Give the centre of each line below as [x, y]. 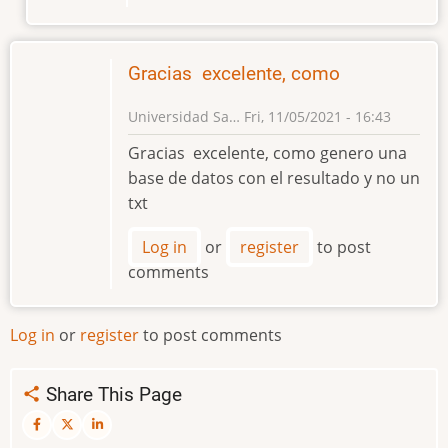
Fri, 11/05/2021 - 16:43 [315, 117]
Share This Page [111, 395]
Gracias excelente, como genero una [267, 153]
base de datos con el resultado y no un [274, 178]
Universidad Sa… [184, 117]
